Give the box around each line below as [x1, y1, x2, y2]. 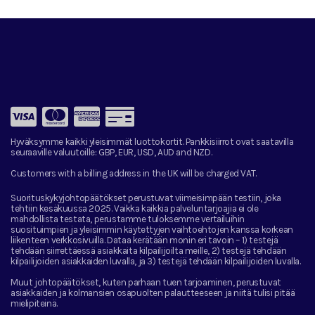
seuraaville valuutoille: [11, 146, 97, 157]
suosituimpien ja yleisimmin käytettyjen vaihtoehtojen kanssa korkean [11, 224, 293, 235]
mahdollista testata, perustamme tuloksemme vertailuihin [11, 213, 245, 224]
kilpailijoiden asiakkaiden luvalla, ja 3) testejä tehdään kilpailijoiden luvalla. [11, 255, 301, 266]
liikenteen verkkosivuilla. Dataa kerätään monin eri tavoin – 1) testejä [11, 234, 278, 245]
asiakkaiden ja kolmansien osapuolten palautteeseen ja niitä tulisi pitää [11, 287, 295, 298]
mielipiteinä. [11, 297, 58, 309]
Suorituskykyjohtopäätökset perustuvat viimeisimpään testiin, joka [11, 192, 282, 203]
